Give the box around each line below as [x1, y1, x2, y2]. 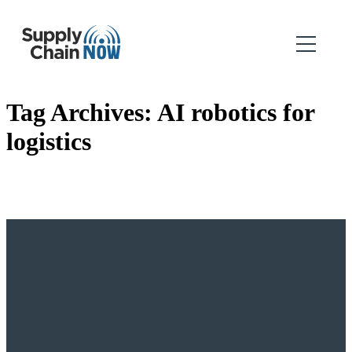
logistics [6, 127, 91, 156]
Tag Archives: [6, 98, 157, 127]
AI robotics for [157, 98, 314, 127]
